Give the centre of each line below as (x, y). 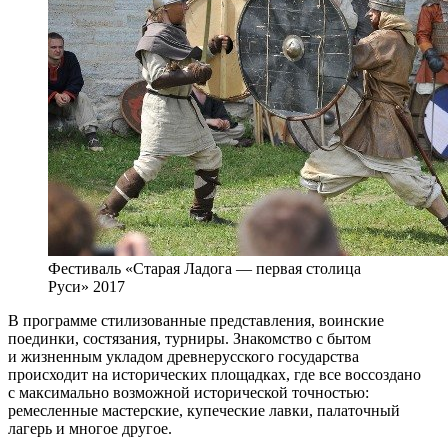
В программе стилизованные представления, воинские (196, 320)
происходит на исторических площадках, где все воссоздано (214, 374)
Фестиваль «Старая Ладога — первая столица (204, 268)
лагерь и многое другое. (90, 428)
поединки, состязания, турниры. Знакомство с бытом (189, 338)
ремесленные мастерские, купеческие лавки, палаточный (204, 410)
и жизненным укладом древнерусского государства (183, 356)
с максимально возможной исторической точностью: (188, 392)
